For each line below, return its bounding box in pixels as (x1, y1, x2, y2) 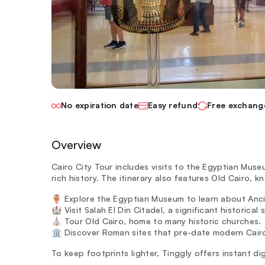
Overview (51, 137, 101, 152)
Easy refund (148, 100, 198, 110)
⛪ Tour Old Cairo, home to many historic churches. (51, 216, 261, 226)
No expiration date (61, 100, 139, 110)
